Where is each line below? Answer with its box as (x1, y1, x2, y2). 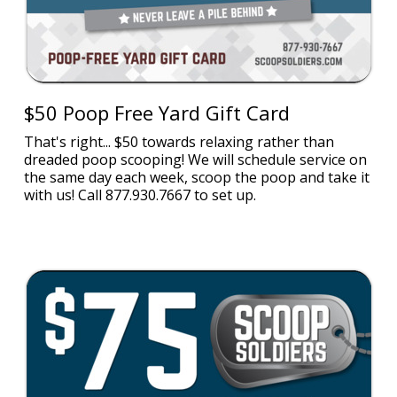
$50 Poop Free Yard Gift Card (23, 99, 290, 126)
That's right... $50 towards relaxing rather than (23, 132, 334, 152)
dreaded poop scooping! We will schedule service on (23, 150, 367, 169)
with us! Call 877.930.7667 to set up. (23, 185, 256, 205)
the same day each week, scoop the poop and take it (23, 167, 370, 187)
